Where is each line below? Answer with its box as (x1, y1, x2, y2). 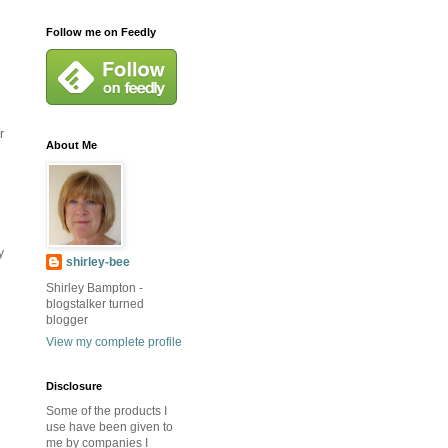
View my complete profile (46, 335, 182, 350)
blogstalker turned (46, 297, 144, 312)
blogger (46, 313, 88, 328)
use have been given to (46, 420, 173, 435)
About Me (46, 139, 97, 152)
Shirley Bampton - (46, 281, 143, 296)
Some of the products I (46, 404, 167, 419)
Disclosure (46, 380, 102, 393)
